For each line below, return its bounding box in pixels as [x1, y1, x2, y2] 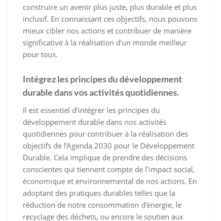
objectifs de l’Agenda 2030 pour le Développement [23, 141, 194, 151]
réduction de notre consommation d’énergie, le [23, 200, 182, 210]
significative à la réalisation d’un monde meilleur [23, 37, 187, 48]
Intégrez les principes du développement [23, 74, 182, 85]
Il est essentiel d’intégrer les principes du [23, 105, 160, 115]
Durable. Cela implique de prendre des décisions [23, 152, 187, 163]
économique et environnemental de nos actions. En [23, 176, 197, 186]
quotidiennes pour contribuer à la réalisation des [23, 129, 188, 139]
